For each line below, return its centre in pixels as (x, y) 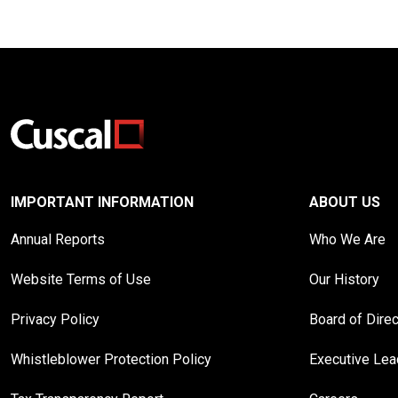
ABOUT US (345, 203)
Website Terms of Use (81, 280)
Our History (344, 280)
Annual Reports (58, 240)
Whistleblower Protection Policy (111, 360)
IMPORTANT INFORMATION (102, 203)
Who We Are (347, 240)
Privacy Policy (55, 320)
